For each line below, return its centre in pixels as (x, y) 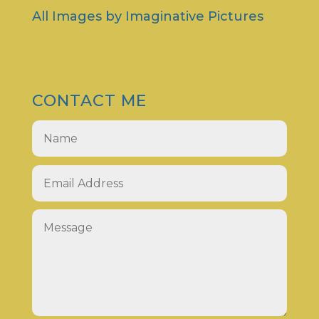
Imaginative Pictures (194, 17)
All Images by (78, 17)
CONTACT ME (89, 101)
